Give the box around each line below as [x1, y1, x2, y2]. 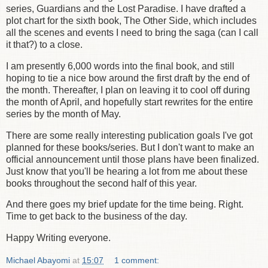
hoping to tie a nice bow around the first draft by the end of [6, 72, 249, 83]
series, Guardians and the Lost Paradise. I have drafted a [6, 3, 246, 14]
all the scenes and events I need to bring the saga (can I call [6, 27, 258, 38]
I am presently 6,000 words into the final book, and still [6, 60, 234, 71]
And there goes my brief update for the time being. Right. [6, 199, 243, 210]
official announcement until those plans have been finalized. [6, 154, 259, 165]
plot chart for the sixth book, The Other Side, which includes [6, 15, 257, 26]
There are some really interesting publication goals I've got [6, 130, 252, 141]
